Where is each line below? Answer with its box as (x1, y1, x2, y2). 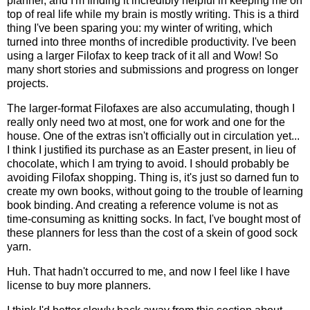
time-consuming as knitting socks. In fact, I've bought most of (7, 213, 300, 226)
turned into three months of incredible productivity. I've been (7, 36, 296, 48)
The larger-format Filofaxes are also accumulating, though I (7, 102, 295, 115)
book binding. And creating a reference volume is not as (7, 199, 278, 212)
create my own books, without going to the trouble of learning (7, 185, 303, 198)
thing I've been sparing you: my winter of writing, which (7, 22, 273, 35)
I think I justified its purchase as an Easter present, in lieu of (7, 144, 295, 156)
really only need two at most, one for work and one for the (7, 116, 285, 129)
